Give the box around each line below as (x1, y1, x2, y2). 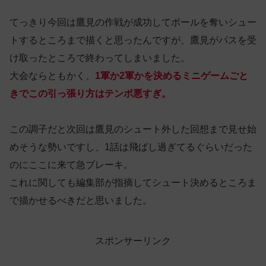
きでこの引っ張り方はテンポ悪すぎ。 (9, 88, 171, 99)
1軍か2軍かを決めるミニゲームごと (95, 70, 248, 81)
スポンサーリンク (95, 235, 171, 246)
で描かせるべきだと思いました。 (9, 195, 152, 205)
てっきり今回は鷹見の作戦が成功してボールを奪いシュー (9, 17, 256, 27)
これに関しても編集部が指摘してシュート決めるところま (9, 177, 256, 188)
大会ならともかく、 (9, 70, 95, 81)
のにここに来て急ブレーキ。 (9, 159, 133, 170)
